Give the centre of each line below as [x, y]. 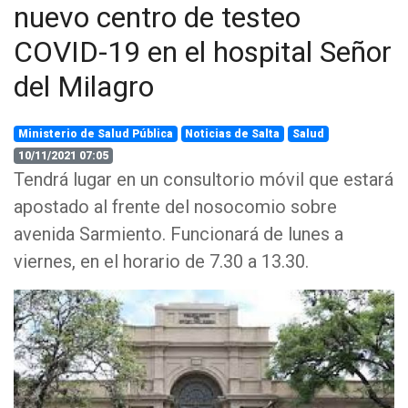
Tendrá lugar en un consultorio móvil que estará [204, 179]
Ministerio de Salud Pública [95, 134]
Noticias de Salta [233, 134]
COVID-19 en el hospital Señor [203, 52]
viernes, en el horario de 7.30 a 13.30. [161, 261]
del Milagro [84, 87]
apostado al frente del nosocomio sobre [175, 207]
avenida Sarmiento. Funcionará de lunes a [178, 234]
